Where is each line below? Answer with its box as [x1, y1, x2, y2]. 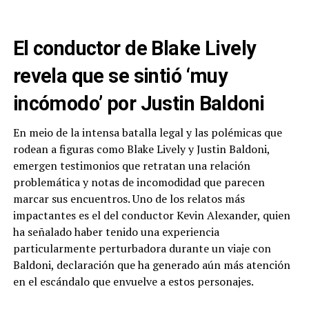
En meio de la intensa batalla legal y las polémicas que [12, 125, 282, 141]
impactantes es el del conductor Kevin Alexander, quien [12, 208, 290, 223]
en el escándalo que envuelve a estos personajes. [12, 274, 254, 290]
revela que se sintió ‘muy [12, 64, 228, 88]
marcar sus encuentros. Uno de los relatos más [12, 191, 245, 207]
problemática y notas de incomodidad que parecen [12, 175, 265, 190]
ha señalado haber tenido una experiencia [12, 224, 219, 240]
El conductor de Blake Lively [12, 37, 257, 61]
